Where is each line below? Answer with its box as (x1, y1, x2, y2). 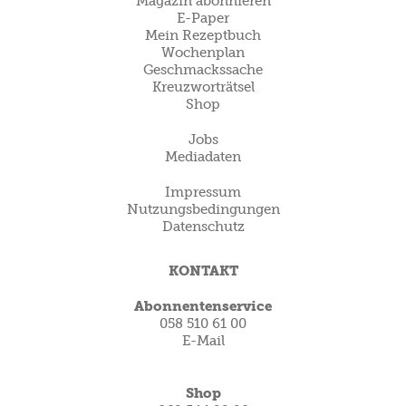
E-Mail (181, 332, 225, 349)
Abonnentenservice (134, 297, 272, 314)
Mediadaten (165, 148, 241, 165)
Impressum (165, 183, 241, 200)
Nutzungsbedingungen (126, 200, 280, 217)
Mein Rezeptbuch (145, 26, 261, 43)
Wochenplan (161, 43, 245, 61)
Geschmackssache (143, 61, 263, 78)
